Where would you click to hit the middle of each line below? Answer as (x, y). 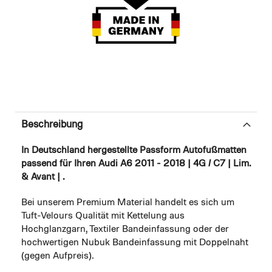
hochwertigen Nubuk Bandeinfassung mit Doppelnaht (135, 243)
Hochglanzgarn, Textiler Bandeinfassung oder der (125, 230)
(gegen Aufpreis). (57, 257)
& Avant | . (43, 178)
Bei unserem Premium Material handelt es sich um (128, 203)
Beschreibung (52, 125)
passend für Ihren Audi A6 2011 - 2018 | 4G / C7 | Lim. (136, 164)
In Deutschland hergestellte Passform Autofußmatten (134, 151)
